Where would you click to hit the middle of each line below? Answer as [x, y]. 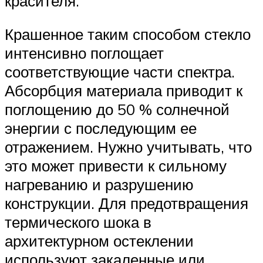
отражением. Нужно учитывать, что [128, 147]
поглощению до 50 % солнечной [117, 109]
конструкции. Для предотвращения [127, 203]
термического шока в [78, 222]
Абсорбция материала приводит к [124, 91]
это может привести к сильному [116, 166]
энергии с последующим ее [101, 128]
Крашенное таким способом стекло [128, 34]
